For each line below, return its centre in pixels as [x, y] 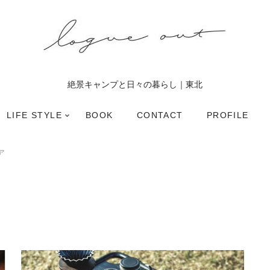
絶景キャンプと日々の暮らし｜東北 [135, 85]
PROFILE [228, 115]
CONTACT [160, 115]
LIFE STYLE [34, 115]
